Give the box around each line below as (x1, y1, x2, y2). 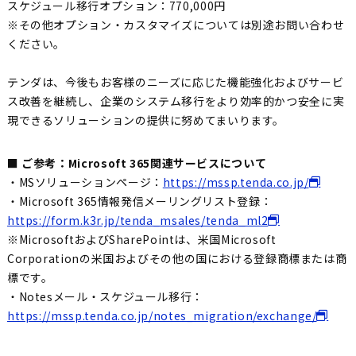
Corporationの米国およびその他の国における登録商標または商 (6, 250, 347, 267)
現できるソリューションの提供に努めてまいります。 (6, 112, 285, 129)
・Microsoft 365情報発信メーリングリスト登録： (6, 193, 273, 210)
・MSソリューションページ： (6, 174, 163, 191)
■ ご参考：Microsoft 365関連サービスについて (6, 155, 267, 172)
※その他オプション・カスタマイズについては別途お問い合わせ (6, 17, 345, 33)
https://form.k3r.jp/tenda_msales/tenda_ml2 (6, 212, 269, 229)
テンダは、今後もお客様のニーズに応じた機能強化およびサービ (6, 74, 344, 91)
